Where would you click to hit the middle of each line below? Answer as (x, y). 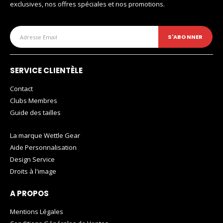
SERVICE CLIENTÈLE (46, 71)
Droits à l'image (33, 171)
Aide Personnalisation (43, 148)
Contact (21, 89)
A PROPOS (29, 193)
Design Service (32, 160)
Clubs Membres (34, 101)
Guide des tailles (35, 113)
